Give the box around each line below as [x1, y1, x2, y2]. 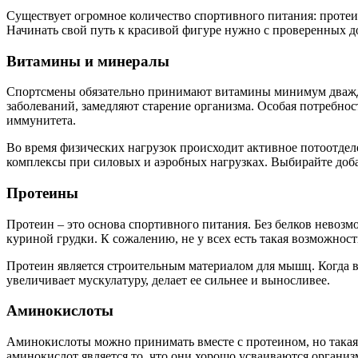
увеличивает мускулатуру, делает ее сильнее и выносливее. [6, 272, 330, 287]
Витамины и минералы [6, 52, 169, 70]
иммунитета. [6, 113, 76, 128]
